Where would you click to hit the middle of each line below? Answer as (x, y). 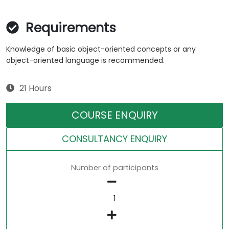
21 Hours (36, 88)
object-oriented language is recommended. (85, 61)
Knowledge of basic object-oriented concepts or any (101, 49)
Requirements (69, 28)
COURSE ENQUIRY (114, 115)
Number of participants (114, 168)
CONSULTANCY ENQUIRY (114, 139)
